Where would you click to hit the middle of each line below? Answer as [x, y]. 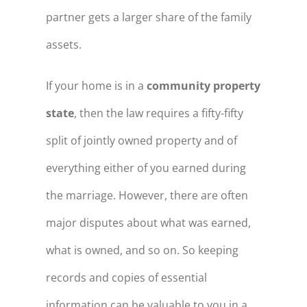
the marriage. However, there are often [147, 195]
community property [203, 85]
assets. [63, 44]
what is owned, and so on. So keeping [142, 250]
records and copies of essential [126, 277]
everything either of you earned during [146, 168]
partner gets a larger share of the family [148, 17]
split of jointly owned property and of [141, 140]
